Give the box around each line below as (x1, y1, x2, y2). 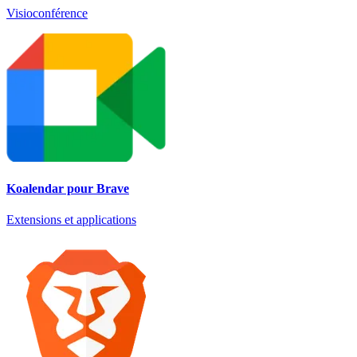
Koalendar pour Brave (6, 181, 129, 195)
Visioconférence (6, 6, 88, 20)
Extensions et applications (6, 213, 136, 227)
